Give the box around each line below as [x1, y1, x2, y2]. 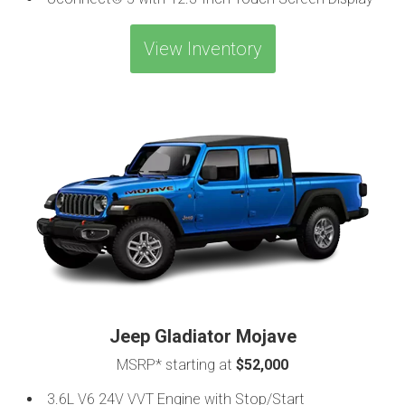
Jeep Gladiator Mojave [108, 325, 297, 347]
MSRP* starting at [117, 355, 236, 373]
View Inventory [143, 38, 262, 61]
